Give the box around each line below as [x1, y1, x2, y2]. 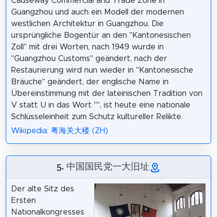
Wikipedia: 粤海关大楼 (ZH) [11, 126, 108, 135]
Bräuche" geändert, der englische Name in [11, 78, 169, 86]
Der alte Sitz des [11, 185, 74, 193]
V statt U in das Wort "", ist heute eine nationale [11, 101, 190, 109]
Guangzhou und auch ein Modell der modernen [11, 8, 184, 16]
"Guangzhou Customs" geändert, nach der [11, 55, 167, 62]
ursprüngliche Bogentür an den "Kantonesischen [11, 31, 191, 39]
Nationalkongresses [11, 208, 84, 216]
